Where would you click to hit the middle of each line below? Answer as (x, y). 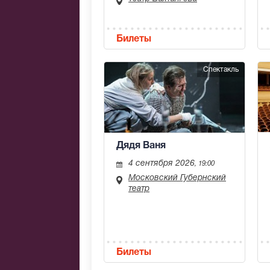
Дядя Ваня (141, 146)
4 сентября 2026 (162, 163)
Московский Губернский (177, 178)
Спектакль (221, 70)
